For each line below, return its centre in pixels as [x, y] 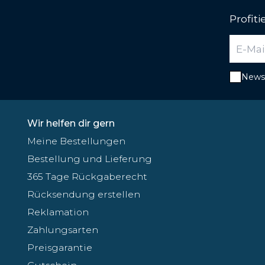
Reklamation [58, 212]
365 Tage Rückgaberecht [87, 176]
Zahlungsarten [63, 230]
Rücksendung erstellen [84, 194]
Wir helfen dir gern [71, 123]
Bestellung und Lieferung [90, 159]
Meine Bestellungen [76, 141]
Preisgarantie [60, 247]
